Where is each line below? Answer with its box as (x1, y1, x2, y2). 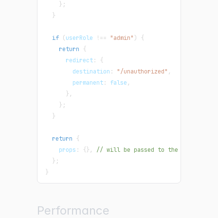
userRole (66, 34, 96, 42)
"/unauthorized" (117, 68, 168, 76)
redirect (45, 56, 93, 65)
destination (45, 68, 110, 76)
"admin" (110, 34, 134, 42)
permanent (45, 79, 103, 87)
